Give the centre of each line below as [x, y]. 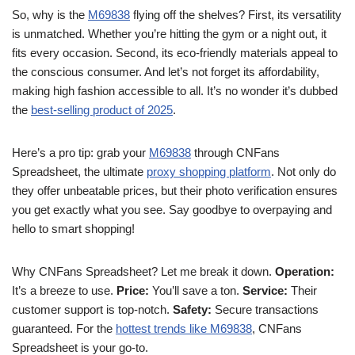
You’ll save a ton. [196, 290]
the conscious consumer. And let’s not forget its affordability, [166, 72]
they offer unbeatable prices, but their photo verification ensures [175, 191]
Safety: [192, 309]
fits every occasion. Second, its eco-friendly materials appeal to [175, 53]
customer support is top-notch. [92, 309]
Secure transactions [265, 309]
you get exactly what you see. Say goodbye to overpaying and [172, 210]
